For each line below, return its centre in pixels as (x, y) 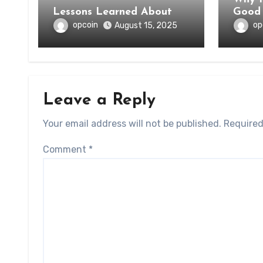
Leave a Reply (99, 100)
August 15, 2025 (146, 26)
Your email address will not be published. (132, 124)
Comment (66, 149)
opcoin (85, 25)
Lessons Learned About (112, 12)
